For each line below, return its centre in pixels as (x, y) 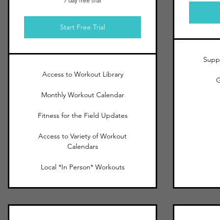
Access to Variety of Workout (82, 136)
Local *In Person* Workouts (82, 167)
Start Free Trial (82, 27)
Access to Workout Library (82, 74)
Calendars (82, 146)
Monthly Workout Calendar (82, 95)
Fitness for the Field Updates (82, 115)
